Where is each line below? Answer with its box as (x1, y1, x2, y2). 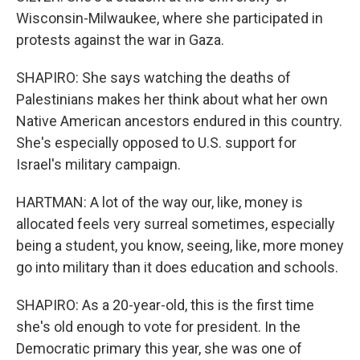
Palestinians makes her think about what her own (16, 91, 328, 108)
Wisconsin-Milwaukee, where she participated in (16, 10, 323, 27)
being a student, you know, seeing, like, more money (16, 237, 344, 254)
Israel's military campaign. (16, 156, 181, 173)
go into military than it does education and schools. (16, 259, 338, 276)
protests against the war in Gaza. (16, 31, 224, 48)
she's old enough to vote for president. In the (16, 318, 301, 335)
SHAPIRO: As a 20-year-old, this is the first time (16, 297, 314, 313)
